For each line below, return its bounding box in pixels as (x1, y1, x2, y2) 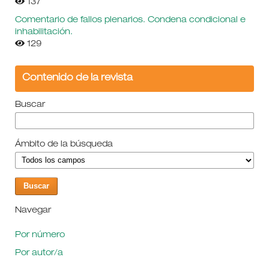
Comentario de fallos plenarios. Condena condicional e (14, 16, 246, 25)
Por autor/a (14, 249, 63, 258)
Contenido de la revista (22, 73, 133, 83)
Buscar (14, 100, 45, 109)
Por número (14, 231, 65, 240)
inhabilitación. (14, 28, 73, 37)
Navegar (14, 206, 51, 215)
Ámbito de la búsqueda (14, 140, 113, 149)
